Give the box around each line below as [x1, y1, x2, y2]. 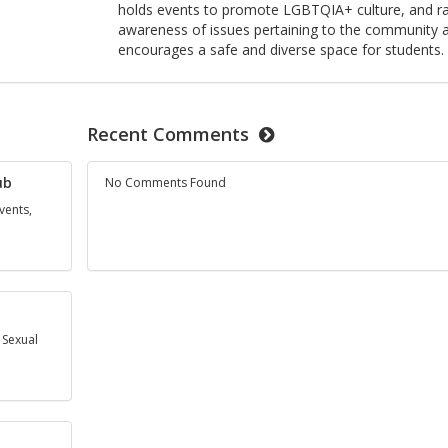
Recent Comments [87, 122, 250, 146]
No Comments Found [104, 174, 226, 192]
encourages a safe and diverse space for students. [118, 39, 445, 59]
